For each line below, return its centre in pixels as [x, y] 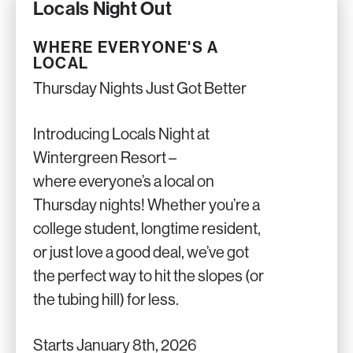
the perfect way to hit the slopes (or [149, 276]
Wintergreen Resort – [105, 158]
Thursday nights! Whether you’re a [147, 205]
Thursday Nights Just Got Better [140, 89]
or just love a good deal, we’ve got [141, 253]
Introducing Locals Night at [121, 134]
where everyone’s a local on [124, 182]
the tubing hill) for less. [106, 300]
